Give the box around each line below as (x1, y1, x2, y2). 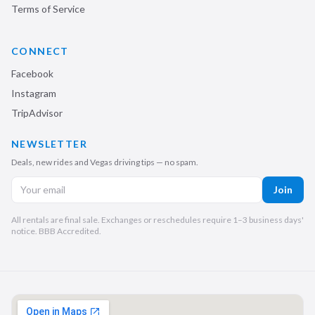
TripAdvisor (11, 107, 63, 119)
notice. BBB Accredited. (11, 226, 101, 236)
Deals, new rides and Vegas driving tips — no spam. (11, 157, 198, 167)
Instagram (11, 87, 56, 99)
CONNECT (11, 45, 69, 57)
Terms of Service (11, 3, 85, 15)
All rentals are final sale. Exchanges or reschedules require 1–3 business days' (11, 214, 304, 225)
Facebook (11, 67, 53, 79)
